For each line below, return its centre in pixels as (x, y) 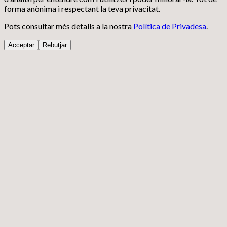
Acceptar (21, 45)
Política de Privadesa (170, 26)
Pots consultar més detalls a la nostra (68, 26)
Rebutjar (55, 45)
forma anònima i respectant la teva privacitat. (82, 9)
